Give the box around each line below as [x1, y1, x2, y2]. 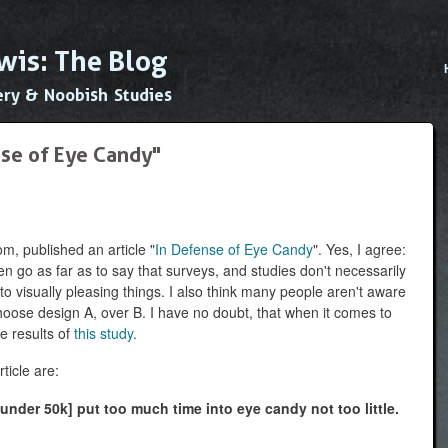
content [160, 46, 204, 65]
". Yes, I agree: [313, 238, 406, 259]
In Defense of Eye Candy [155, 238, 313, 259]
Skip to [160, 2, 202, 21]
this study [74, 322, 133, 343]
